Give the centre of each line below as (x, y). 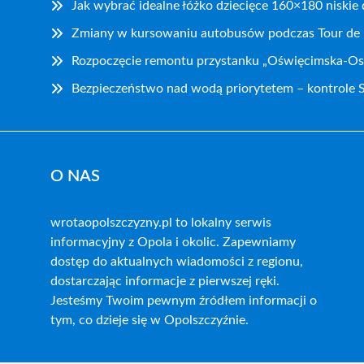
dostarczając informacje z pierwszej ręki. (165, 281)
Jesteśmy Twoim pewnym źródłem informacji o (184, 300)
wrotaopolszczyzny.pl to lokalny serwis (161, 222)
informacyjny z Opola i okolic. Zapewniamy (173, 242)
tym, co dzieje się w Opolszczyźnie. (149, 320)
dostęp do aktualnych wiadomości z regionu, (177, 261)
